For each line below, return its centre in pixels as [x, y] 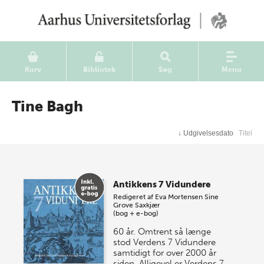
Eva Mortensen [179, 197]
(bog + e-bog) [136, 213]
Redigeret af [134, 197]
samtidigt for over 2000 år [165, 253]
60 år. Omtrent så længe [162, 232]
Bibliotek [99, 70]
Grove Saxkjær [137, 205]
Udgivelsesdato [209, 133]
